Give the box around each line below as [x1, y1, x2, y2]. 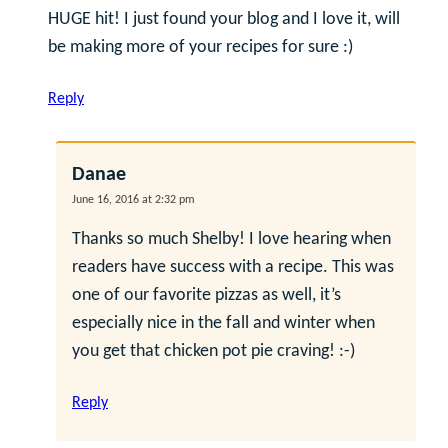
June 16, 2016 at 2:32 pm [72, 193, 195, 206]
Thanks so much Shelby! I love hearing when [72, 229, 391, 249]
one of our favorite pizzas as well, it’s [72, 285, 341, 305]
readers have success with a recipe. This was [72, 257, 394, 277]
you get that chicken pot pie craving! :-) [72, 341, 355, 361]
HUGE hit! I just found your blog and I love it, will [48, 9, 400, 29]
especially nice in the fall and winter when [72, 313, 375, 333]
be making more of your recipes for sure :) [48, 37, 353, 57]
